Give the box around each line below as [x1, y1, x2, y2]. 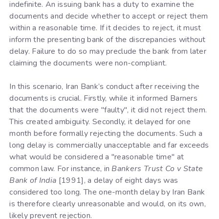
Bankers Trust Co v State [111, 163, 203, 174]
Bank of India [9, 175, 57, 186]
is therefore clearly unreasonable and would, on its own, [9, 198, 206, 209]
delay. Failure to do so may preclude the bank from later [9, 45, 207, 57]
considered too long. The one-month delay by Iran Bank [9, 186, 205, 197]
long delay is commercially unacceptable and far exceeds [9, 139, 209, 151]
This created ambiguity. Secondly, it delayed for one [9, 116, 191, 127]
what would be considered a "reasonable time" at [9, 151, 184, 162]
